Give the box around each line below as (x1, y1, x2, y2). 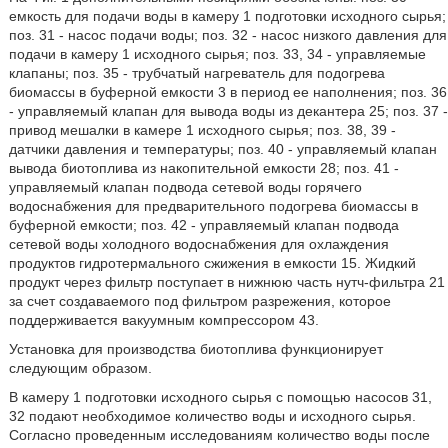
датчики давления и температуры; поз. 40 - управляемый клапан (8, 141, 437, 157)
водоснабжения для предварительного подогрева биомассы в (8, 198, 418, 214)
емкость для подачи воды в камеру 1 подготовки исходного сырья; (8, 8, 446, 24)
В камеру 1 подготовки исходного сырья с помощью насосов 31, (8, 389, 432, 405)
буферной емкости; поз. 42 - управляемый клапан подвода (8, 217, 399, 233)
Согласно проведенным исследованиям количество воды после (8, 427, 430, 443)
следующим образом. (8, 360, 152, 376)
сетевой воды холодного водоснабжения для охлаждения (8, 236, 389, 252)
